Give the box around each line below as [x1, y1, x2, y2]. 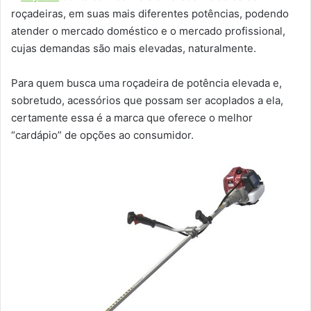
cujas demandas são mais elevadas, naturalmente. [11, 41, 256, 55]
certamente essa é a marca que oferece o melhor [11, 110, 253, 124]
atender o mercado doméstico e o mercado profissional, [11, 24, 285, 37]
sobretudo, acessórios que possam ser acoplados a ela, [11, 93, 283, 107]
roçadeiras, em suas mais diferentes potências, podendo [11, 6, 289, 20]
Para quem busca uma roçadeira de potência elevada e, [11, 76, 282, 90]
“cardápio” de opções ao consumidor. [11, 128, 194, 142]
